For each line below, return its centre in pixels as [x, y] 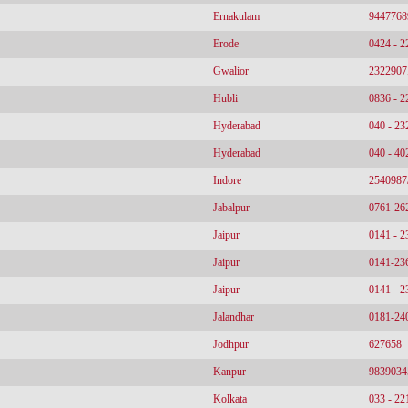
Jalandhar [234, 317]
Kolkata [230, 399]
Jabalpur [231, 208]
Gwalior [231, 71]
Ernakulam [236, 16]
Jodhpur [231, 344]
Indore [227, 180]
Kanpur [229, 372]
